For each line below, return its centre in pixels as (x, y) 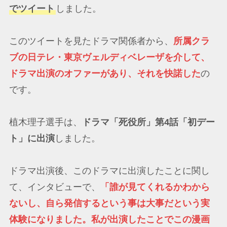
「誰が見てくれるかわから (155, 187)
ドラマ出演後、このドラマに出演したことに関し (109, 171)
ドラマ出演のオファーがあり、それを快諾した (105, 73)
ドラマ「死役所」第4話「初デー (148, 122)
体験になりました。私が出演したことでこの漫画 (109, 219)
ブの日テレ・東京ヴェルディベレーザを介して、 (109, 57)
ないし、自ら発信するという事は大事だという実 (109, 203)
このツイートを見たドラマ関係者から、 (91, 41)
